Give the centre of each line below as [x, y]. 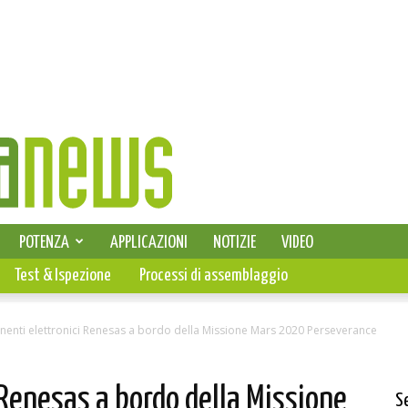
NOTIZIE [235, 243]
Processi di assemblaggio [214, 276]
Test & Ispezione [63, 276]
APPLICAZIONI [149, 243]
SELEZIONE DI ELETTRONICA [77, 243]
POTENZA [44, 243]
